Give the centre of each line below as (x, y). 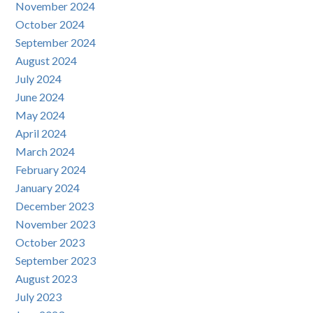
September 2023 (56, 260)
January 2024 (48, 188)
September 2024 (56, 42)
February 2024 (51, 169)
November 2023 (56, 224)
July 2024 (39, 79)
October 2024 (50, 24)
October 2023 (50, 242)
